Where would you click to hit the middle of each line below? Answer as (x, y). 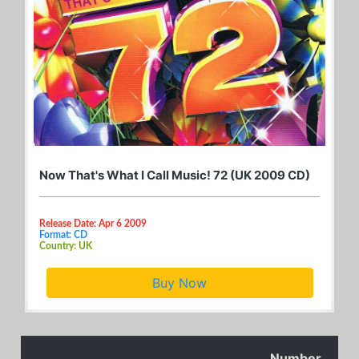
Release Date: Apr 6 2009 (93, 223)
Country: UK (66, 246)
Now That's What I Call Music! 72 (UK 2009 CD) (175, 175)
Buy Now (179, 282)
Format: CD (63, 234)
